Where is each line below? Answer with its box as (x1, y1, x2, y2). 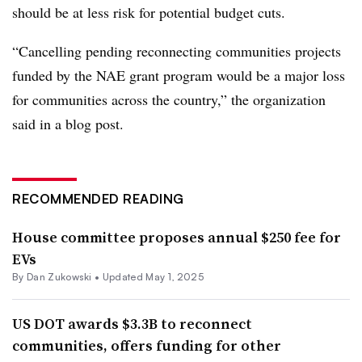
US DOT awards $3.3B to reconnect (12, 313, 252, 334)
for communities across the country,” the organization (12, 89, 326, 109)
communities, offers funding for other (12, 335, 281, 356)
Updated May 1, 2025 (102, 270, 204, 283)
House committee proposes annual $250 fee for (12, 226, 341, 247)
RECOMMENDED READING (12, 190, 184, 207)
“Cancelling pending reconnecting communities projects (12, 40, 341, 61)
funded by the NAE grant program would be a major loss (12, 65, 345, 85)
